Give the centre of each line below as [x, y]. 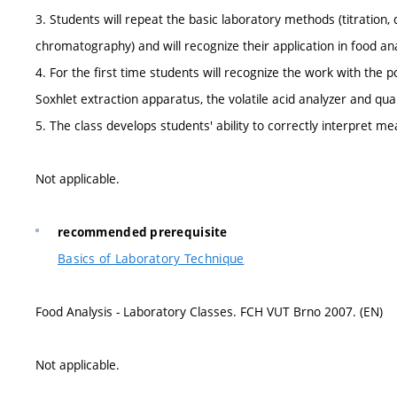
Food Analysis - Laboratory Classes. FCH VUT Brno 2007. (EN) [209, 311]
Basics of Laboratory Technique [151, 258]
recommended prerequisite [143, 232]
